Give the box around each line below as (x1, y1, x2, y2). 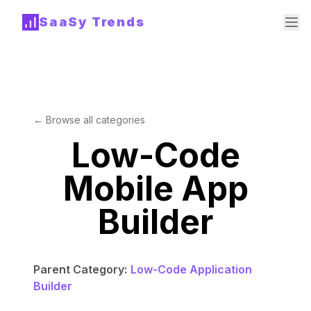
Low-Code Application (131, 262, 252, 276)
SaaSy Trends (39, 15, 145, 29)
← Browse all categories (33, 114, 145, 126)
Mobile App (62, 168, 249, 209)
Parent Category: (33, 262, 127, 276)
